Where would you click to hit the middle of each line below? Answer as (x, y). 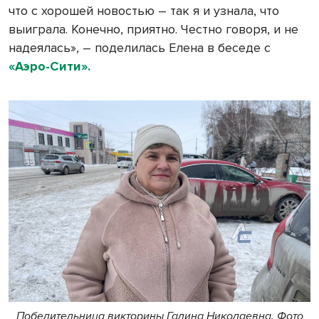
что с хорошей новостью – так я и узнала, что (144, 11)
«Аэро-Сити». (49, 67)
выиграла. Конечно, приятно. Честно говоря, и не (153, 30)
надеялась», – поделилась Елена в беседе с (140, 48)
